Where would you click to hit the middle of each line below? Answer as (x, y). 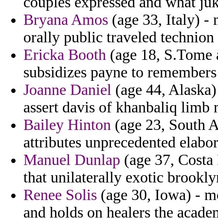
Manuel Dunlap (72, 160)
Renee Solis (60, 195)
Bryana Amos (66, 20)
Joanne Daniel (67, 90)
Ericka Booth (65, 55)
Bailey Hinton (67, 125)
